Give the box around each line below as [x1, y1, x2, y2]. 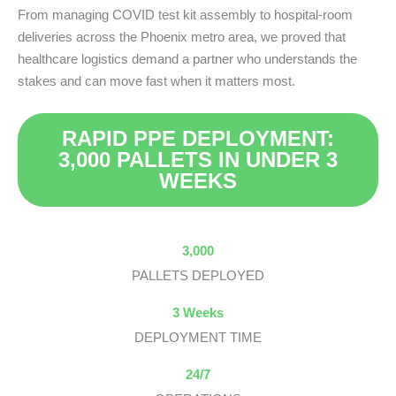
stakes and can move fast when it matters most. [18, 72, 295, 88]
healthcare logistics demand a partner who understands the [18, 50, 357, 66]
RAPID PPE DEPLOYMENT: [62, 126, 334, 150]
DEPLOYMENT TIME [134, 329, 262, 345]
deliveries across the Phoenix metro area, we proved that [18, 28, 346, 44]
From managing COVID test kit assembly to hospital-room [18, 6, 353, 22]
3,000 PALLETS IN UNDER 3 [58, 147, 338, 171]
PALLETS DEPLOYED [132, 267, 264, 283]
